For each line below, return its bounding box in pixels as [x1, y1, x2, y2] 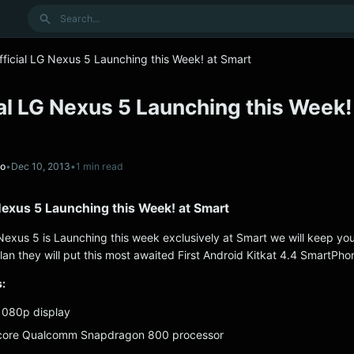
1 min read [76, 160, 123, 172]
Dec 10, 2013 [11, 160, 70, 172]
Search [26, 6, 63, 19]
